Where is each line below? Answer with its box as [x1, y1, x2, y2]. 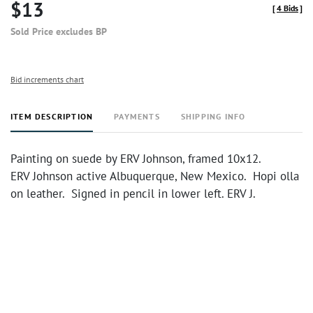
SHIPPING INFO [180, 111, 246, 122]
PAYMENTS [114, 111, 160, 122]
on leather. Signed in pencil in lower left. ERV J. [10, 186, 256, 201]
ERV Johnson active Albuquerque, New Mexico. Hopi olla [10, 168, 299, 184]
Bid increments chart [10, 74, 84, 85]
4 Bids [277, 3, 298, 13]
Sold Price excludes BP [10, 25, 107, 38]
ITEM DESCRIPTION [10, 111, 94, 122]
